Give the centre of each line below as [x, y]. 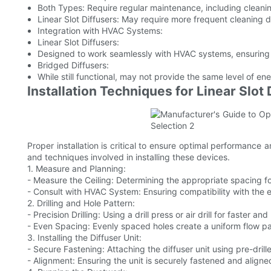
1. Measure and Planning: [77, 169]
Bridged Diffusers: [73, 65]
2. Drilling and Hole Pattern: [81, 203]
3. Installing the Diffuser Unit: [84, 238]
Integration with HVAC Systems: [100, 31]
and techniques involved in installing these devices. [129, 157]
